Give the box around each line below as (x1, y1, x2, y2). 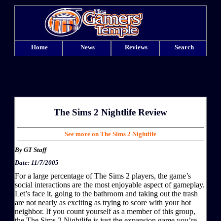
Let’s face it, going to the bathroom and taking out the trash (15, 189, 198, 198)
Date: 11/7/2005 (15, 158, 59, 166)
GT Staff (24, 146, 46, 153)
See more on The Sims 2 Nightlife (65, 130, 156, 138)
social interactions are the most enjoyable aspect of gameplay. (15, 180, 205, 189)
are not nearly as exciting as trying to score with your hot (15, 198, 191, 207)
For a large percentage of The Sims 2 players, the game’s (15, 171, 191, 180)
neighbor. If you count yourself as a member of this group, (15, 207, 195, 216)
